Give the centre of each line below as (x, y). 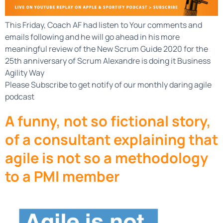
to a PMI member (62, 176)
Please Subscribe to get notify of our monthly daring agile (108, 84)
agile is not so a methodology (107, 158)
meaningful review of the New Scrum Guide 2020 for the (107, 49)
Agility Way (25, 72)
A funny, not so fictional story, (108, 121)
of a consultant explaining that (111, 139)
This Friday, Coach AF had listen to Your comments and (104, 25)
